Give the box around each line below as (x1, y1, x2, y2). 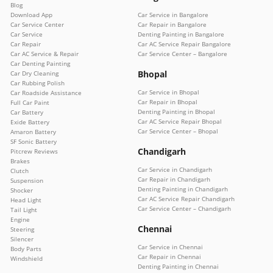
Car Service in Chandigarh (138, 165, 212, 174)
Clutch (10, 166, 29, 175)
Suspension (10, 175, 43, 185)
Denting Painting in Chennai (138, 261, 219, 271)
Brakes (10, 156, 30, 165)
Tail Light (10, 205, 37, 214)
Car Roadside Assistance (10, 88, 82, 97)
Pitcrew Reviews (10, 146, 58, 155)
